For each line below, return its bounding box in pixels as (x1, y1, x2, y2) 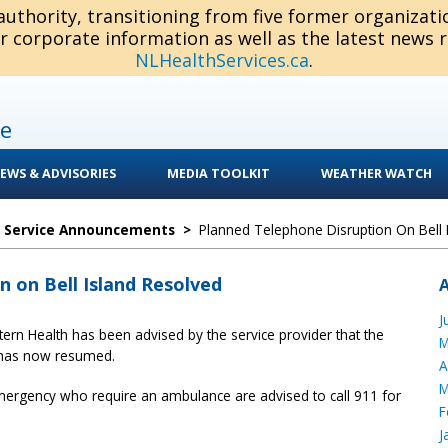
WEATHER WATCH (320, 165, 432, 182)
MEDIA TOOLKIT (166, 165, 270, 182)
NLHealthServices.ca (135, 48, 309, 72)
